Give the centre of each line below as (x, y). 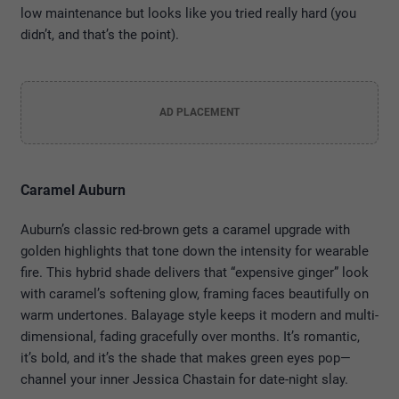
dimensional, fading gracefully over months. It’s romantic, (190, 336)
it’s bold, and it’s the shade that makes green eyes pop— (186, 358)
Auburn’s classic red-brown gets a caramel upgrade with (185, 229)
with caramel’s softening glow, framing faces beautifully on (195, 293)
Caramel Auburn (73, 190)
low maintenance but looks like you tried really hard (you (188, 13)
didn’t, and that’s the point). (100, 34)
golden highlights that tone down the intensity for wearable (195, 251)
